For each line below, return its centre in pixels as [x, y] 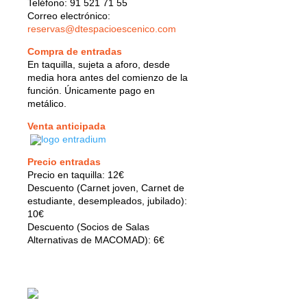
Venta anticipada [66, 126]
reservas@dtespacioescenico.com [102, 29]
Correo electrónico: [69, 16]
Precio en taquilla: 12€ [76, 175]
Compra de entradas [75, 51]
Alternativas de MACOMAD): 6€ [96, 240]
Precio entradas [64, 162]
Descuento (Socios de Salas [88, 227]
